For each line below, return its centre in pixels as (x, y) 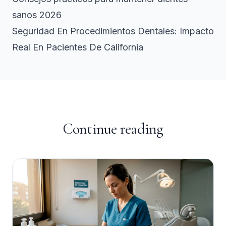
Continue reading (113, 129)
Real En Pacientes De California (78, 47)
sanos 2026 (37, 15)
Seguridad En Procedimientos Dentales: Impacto (113, 31)
